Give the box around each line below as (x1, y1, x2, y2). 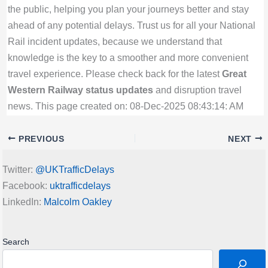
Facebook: (2, 180, 50, 191)
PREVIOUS (16, 134, 65, 144)
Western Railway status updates (7, 84, 153, 95)
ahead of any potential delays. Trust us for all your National (7, 19, 255, 31)
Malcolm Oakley (44, 196, 112, 208)
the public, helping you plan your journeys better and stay (7, 3, 249, 14)
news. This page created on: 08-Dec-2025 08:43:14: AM (7, 100, 243, 111)
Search (2, 237, 29, 247)
